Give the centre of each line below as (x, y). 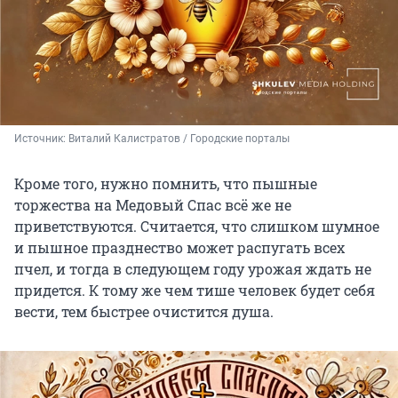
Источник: (41, 138)
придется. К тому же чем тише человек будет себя (195, 290)
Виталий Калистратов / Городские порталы (179, 138)
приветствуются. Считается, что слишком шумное (197, 226)
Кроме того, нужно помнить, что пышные (166, 183)
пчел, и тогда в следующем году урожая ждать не (193, 268)
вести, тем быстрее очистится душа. (144, 311)
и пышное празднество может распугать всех (179, 247)
